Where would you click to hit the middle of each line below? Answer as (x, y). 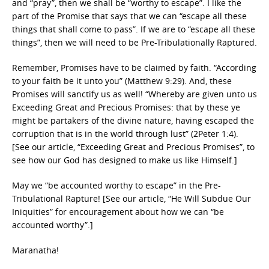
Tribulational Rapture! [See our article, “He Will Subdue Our (131, 198)
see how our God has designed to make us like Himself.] (125, 160)
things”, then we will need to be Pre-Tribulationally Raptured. (134, 42)
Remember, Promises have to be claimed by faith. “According (134, 68)
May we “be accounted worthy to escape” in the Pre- (116, 185)
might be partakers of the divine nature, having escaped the (133, 120)
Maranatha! (35, 250)
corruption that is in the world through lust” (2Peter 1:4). (125, 134)
